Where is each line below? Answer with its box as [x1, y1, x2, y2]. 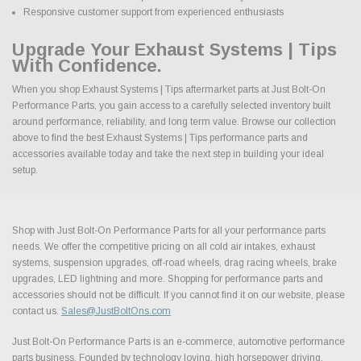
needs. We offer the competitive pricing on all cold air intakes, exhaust [12, 240, 315, 252]
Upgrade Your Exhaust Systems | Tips [12, 39, 337, 60]
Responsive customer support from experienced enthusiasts [23, 6, 284, 18]
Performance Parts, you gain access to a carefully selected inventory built [12, 99, 330, 111]
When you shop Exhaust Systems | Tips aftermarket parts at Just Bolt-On [12, 83, 326, 95]
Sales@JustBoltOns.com [61, 305, 171, 317]
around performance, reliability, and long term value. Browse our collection [12, 115, 336, 127]
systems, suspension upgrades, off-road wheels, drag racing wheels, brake [12, 256, 337, 268]
